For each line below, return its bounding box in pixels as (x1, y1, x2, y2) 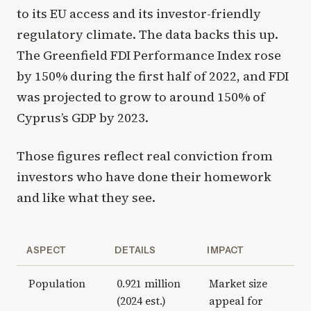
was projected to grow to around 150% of (17, 87, 265, 106)
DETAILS (115, 244, 156, 255)
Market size (208, 276, 267, 291)
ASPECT (26, 244, 67, 255)
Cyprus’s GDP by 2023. (17, 108, 149, 126)
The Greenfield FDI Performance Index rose (17, 46, 281, 64)
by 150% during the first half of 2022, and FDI (17, 67, 289, 85)
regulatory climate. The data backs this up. (17, 25, 278, 43)
